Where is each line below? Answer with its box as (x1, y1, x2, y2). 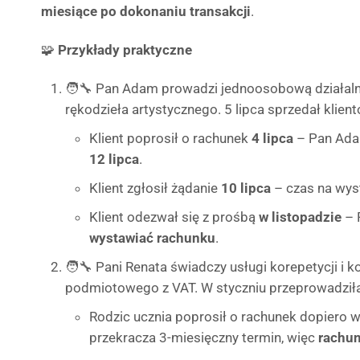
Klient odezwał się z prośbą (89, 209, 259, 225)
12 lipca (89, 151, 139, 167)
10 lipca (221, 180, 271, 196)
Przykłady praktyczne (58, 42, 192, 58)
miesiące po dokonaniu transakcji (41, 3, 251, 19)
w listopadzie (259, 209, 342, 225)
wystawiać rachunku (89, 230, 215, 246)
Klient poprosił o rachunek (89, 130, 252, 146)
